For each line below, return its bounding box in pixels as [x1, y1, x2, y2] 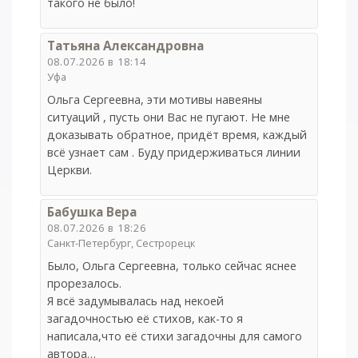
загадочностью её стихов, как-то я [47, 311, 244, 327]
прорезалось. [47, 276, 122, 292]
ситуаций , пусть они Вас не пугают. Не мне [47, 109, 291, 125]
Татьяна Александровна [47, 37, 205, 54]
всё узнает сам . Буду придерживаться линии [47, 144, 301, 160]
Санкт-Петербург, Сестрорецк [47, 236, 196, 251]
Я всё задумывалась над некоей [47, 293, 225, 309]
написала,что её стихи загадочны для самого [47, 328, 303, 344]
